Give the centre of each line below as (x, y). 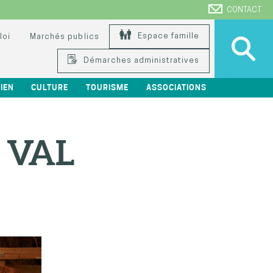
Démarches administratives (140, 61)
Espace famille (167, 36)
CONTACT (244, 10)
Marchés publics (65, 37)
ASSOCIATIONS (176, 87)
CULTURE (50, 87)
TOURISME (108, 87)
